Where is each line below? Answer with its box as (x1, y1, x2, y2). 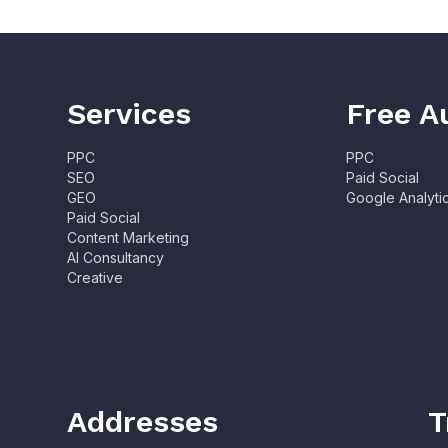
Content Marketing (67, 229, 190, 247)
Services (67, 96, 192, 132)
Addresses (67, 404, 219, 440)
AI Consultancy (67, 249, 165, 267)
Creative (67, 269, 124, 287)
